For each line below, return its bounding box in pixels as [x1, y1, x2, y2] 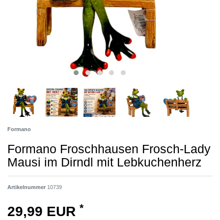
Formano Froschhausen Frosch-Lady [7, 142, 211, 156]
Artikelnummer [7, 184, 47, 191]
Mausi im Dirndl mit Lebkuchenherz [7, 155, 202, 169]
